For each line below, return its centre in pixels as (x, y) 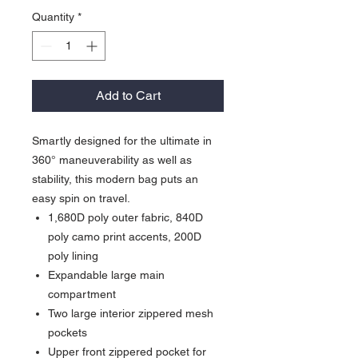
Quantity (53, 17)
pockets (68, 333)
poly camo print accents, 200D (125, 237)
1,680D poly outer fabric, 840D (125, 218)
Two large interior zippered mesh (131, 314)
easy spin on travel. (81, 199)
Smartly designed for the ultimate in (122, 141)
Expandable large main (106, 275)
